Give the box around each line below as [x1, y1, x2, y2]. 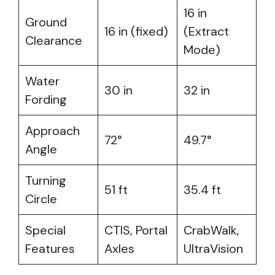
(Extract [184, 23, 229, 39]
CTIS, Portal [104, 222, 168, 238]
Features [25, 241, 75, 257]
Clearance [25, 33, 82, 48]
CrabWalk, [184, 222, 239, 238]
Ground [25, 14, 67, 30]
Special [25, 222, 66, 238]
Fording [25, 91, 67, 107]
